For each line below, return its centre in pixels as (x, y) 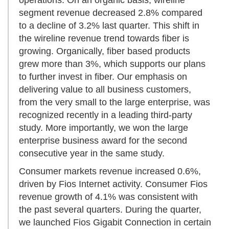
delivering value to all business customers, (105, 90)
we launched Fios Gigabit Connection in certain (115, 223)
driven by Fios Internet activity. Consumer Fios (113, 184)
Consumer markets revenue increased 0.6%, (110, 171)
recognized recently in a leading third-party (106, 115)
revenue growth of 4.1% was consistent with (108, 197)
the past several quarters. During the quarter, (110, 210)
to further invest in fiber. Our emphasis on (103, 77)
